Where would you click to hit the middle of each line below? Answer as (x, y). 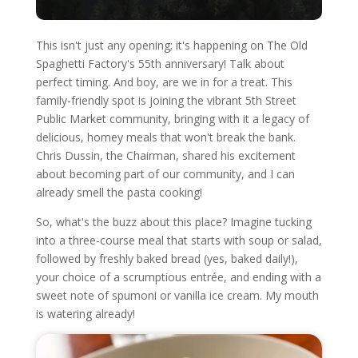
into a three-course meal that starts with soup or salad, (179, 241)
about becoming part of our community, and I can (165, 174)
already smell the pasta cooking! (119, 193)
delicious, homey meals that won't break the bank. (165, 137)
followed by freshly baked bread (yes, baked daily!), (167, 259)
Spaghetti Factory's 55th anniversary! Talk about (160, 64)
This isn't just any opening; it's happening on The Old (171, 46)
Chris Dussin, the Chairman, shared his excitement (165, 156)
